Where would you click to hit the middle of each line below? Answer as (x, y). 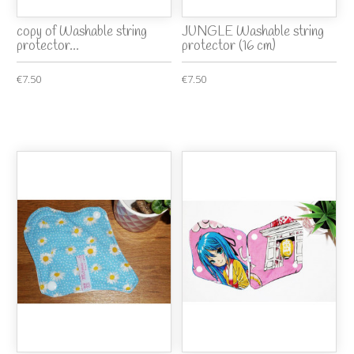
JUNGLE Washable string (253, 32)
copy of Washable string (82, 32)
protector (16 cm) (229, 47)
